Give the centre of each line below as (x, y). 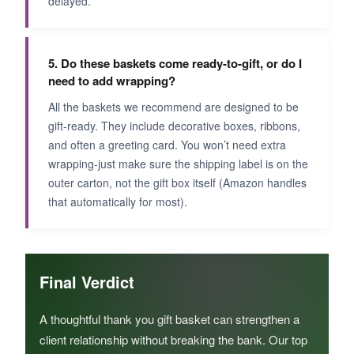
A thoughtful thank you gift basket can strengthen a (169, 318)
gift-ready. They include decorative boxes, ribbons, (174, 125)
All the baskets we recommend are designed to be (173, 106)
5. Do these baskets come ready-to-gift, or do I (175, 63)
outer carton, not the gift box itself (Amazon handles (177, 182)
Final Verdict (87, 281)
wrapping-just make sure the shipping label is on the (178, 163)
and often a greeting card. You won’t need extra (167, 144)
